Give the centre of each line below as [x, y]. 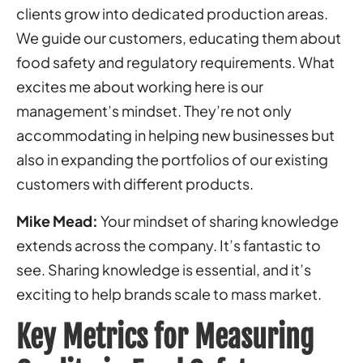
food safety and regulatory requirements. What [175, 62]
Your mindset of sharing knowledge [218, 220]
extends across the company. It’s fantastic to [169, 245]
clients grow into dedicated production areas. [172, 13]
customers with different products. [135, 183]
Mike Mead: [57, 220]
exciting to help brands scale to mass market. [169, 293]
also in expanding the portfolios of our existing [172, 159]
